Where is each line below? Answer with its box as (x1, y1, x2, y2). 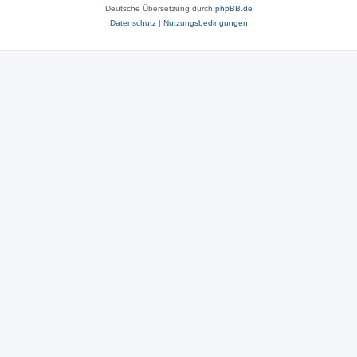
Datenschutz (109, 18, 156, 27)
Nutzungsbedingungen (163, 18, 248, 27)
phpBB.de (214, 3, 253, 13)
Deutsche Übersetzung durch (104, 3, 215, 13)
